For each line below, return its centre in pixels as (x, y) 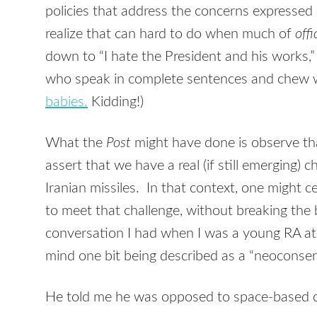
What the (74, 143)
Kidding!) (116, 102)
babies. (67, 102)
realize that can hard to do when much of (170, 34)
